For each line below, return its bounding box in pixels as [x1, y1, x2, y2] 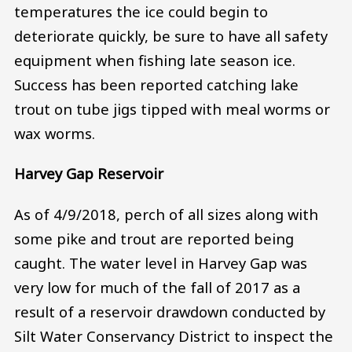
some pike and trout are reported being [14, 228, 294, 248]
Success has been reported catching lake [14, 74, 299, 94]
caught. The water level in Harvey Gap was [14, 252, 307, 273]
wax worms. [14, 123, 95, 143]
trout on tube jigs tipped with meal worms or [14, 98, 330, 119]
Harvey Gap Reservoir [14, 163, 163, 184]
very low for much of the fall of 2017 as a [14, 277, 300, 297]
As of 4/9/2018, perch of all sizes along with [14, 203, 318, 224]
